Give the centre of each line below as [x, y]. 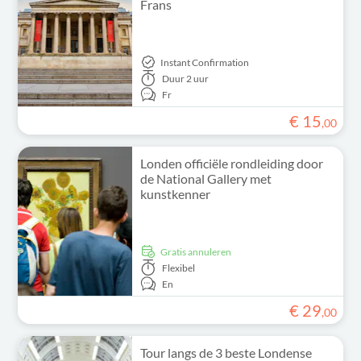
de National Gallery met [205, 178]
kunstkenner [175, 194]
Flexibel [178, 268]
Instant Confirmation [204, 62]
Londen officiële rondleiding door [231, 163]
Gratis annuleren [199, 251]
